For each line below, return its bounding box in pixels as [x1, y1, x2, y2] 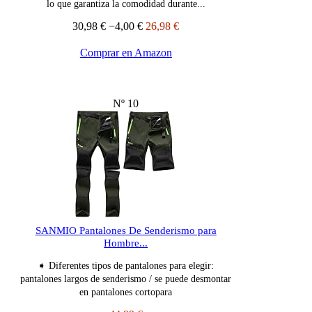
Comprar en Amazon [79, 47, 172, 59]
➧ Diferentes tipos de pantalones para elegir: [38, 260, 214, 272]
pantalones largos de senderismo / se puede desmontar [20, 274, 232, 285]
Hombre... [104, 237, 148, 249]
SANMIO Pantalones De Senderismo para [35, 225, 217, 237]
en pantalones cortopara [79, 287, 173, 298]
